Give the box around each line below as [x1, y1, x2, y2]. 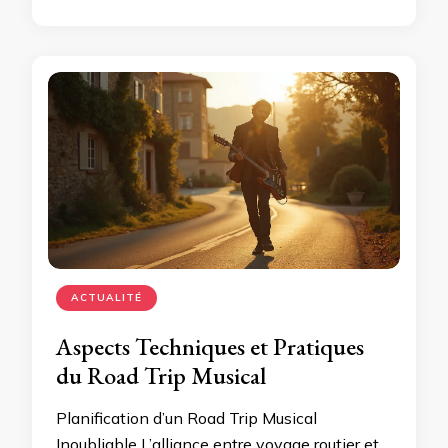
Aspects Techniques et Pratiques [56, 331, 364, 363]
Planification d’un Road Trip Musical [56, 408, 317, 429]
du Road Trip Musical [56, 360, 266, 392]
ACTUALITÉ [71, 291, 142, 305]
